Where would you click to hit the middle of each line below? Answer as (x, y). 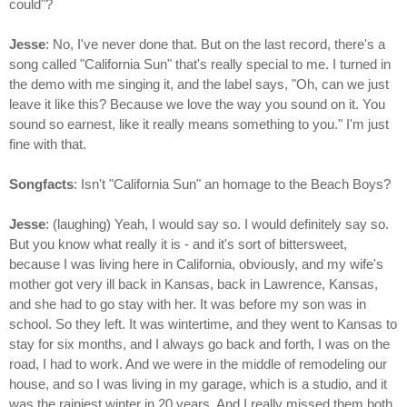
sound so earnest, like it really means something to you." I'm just (199, 124)
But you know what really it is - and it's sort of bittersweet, (178, 244)
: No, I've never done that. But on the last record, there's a (215, 45)
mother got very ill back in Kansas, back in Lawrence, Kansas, (194, 284)
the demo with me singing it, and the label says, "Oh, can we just (199, 84)
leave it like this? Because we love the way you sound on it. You (197, 104)
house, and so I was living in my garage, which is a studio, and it (198, 384)
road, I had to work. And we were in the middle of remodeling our (198, 364)
